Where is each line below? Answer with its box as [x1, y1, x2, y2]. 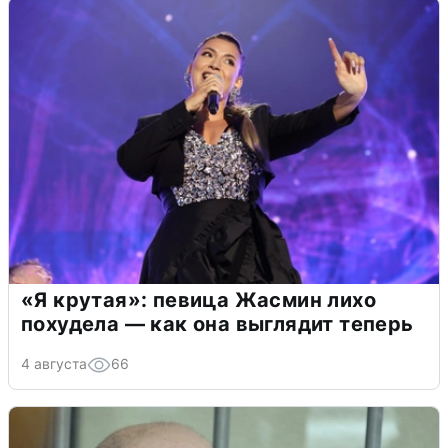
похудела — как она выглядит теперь [21, 312, 414, 337]
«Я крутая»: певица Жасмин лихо [21, 288, 376, 313]
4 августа [21, 355, 87, 373]
